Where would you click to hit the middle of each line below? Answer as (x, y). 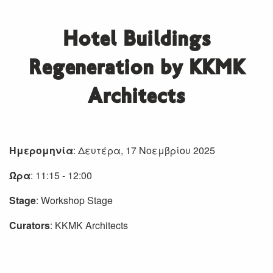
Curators (30, 225)
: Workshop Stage (74, 200)
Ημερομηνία (41, 150)
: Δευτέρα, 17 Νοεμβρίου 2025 (145, 150)
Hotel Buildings (136, 40)
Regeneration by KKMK (136, 69)
